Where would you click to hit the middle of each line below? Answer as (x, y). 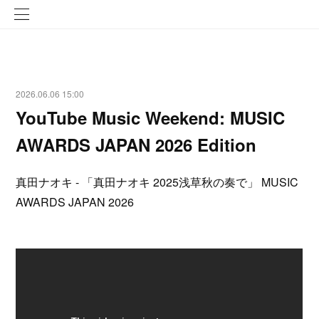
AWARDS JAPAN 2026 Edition (136, 145)
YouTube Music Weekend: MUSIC (151, 117)
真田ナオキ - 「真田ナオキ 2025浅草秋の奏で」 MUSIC (157, 182)
